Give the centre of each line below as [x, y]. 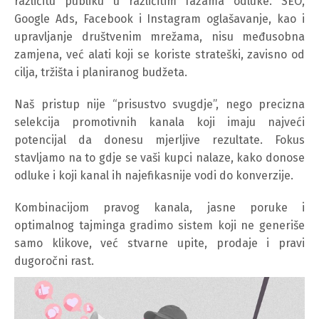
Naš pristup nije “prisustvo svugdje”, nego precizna [159, 104]
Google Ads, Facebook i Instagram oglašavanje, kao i [159, 19]
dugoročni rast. [54, 261]
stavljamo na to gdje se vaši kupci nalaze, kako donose [159, 158]
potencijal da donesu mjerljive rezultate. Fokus [159, 140]
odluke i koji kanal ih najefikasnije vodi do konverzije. [154, 176]
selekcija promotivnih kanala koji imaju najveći [159, 122]
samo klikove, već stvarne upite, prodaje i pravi [159, 243]
